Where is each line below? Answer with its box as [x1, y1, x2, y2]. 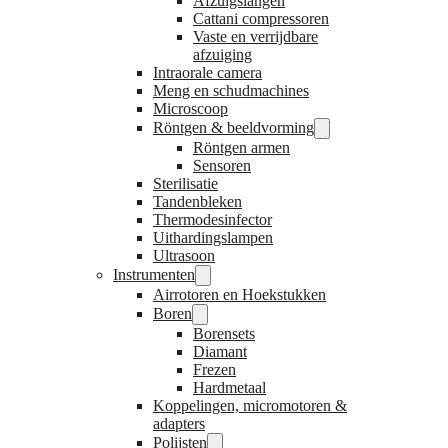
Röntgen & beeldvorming [153, 119, 314, 137]
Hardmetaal [193, 379, 266, 397]
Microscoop [153, 100, 228, 118]
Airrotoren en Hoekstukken [153, 286, 326, 304]
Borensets [193, 325, 255, 343]
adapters [153, 415, 205, 433]
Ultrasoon [153, 247, 215, 265]
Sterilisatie [153, 175, 218, 193]
